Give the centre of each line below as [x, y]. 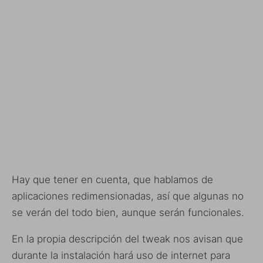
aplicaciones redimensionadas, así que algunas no [128, 196]
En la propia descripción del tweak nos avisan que [127, 239]
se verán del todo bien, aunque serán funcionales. [128, 212]
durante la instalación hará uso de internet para [121, 255]
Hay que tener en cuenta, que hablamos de [112, 179]
